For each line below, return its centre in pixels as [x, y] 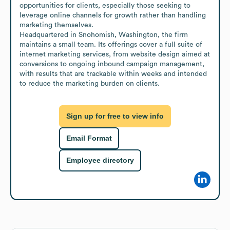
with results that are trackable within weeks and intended [113, 74]
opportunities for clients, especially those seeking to [105, 5]
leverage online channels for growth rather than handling [113, 15]
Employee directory [100, 160]
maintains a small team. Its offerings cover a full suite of [111, 44]
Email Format [89, 138]
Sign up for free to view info [115, 116]
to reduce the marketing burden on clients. [90, 83]
